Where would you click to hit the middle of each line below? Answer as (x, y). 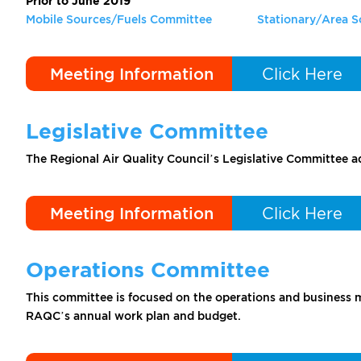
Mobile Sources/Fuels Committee (119, 19)
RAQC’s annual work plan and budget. (133, 316)
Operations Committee (148, 270)
